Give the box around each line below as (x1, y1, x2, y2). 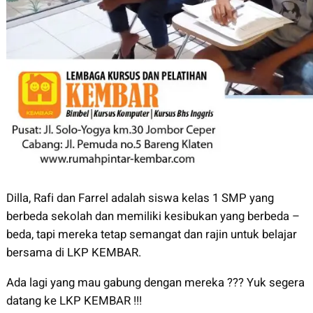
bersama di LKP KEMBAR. (6, 244, 141, 262)
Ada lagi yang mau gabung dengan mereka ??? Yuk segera (6, 274, 305, 292)
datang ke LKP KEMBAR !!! (6, 292, 142, 310)
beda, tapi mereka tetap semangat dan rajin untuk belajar (6, 226, 297, 244)
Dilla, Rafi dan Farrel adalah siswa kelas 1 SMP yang (6, 189, 274, 208)
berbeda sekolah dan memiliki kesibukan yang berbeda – (6, 208, 300, 226)
